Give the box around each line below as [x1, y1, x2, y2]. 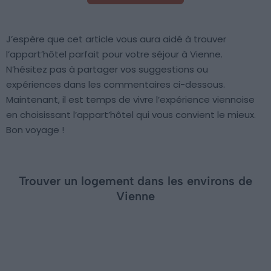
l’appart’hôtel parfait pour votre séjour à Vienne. [6, 48, 223, 61]
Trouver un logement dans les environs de [19, 174, 252, 189]
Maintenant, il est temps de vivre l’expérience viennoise [6, 93, 255, 106]
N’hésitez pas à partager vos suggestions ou [6, 63, 208, 76]
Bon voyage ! [6, 123, 64, 137]
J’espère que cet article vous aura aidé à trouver [6, 33, 226, 46]
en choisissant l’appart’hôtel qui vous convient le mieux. [6, 108, 256, 122]
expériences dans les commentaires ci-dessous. [6, 78, 225, 91]
